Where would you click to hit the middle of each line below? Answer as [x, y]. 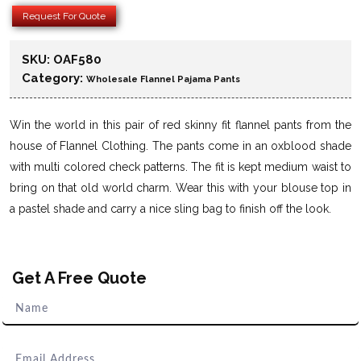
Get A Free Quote [79, 278]
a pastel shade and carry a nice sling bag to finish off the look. [170, 208]
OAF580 [77, 59]
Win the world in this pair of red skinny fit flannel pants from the [180, 124]
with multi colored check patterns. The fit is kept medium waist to [180, 166]
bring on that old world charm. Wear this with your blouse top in [180, 187]
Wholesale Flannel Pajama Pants [163, 79]
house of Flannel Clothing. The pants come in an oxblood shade [180, 145]
